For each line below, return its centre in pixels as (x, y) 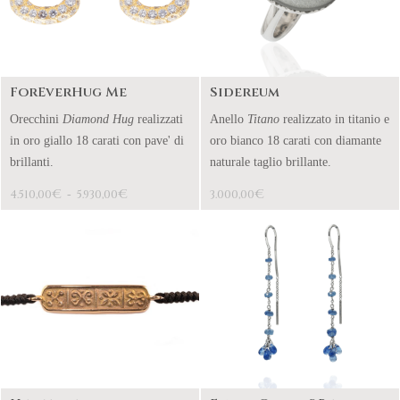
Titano (263, 119)
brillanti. (32, 162)
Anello (229, 119)
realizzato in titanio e (334, 119)
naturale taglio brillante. (271, 162)
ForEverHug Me (68, 92)
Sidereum (245, 92)
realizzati (160, 119)
